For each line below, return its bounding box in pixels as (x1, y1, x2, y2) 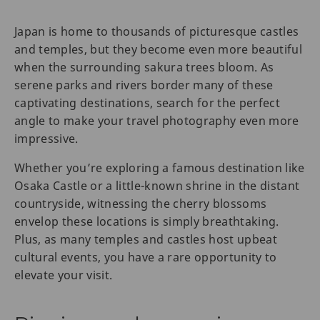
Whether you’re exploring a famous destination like (14, 160, 305, 176)
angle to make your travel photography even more (14, 113, 299, 129)
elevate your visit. (14, 267, 113, 284)
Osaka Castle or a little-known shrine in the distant (14, 178, 300, 194)
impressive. (14, 131, 79, 147)
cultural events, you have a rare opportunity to (14, 249, 277, 266)
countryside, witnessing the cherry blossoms (14, 196, 267, 212)
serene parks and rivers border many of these (14, 77, 274, 94)
